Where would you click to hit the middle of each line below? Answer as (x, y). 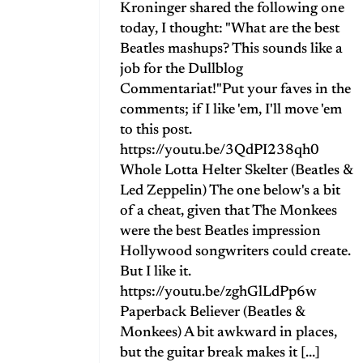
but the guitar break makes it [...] (220, 353)
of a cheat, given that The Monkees (228, 211)
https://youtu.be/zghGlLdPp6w (218, 292)
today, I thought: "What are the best (230, 29)
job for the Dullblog (181, 69)
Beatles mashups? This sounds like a (231, 49)
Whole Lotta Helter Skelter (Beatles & (236, 171)
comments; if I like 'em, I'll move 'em (231, 110)
